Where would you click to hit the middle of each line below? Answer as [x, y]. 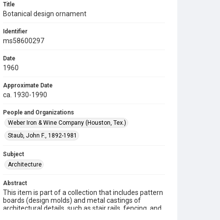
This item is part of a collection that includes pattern [83, 192]
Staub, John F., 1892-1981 [42, 136]
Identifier [15, 31]
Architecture [25, 165]
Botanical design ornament [45, 14]
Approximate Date [28, 85]
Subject [14, 154]
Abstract [15, 183]
